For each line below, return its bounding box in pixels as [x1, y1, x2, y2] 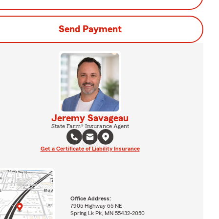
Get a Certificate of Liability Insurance [40, 146, 140, 152]
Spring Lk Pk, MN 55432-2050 [70, 210, 145, 216]
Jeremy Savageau [51, 113, 129, 123]
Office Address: [70, 195, 111, 201]
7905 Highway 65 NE [70, 202, 122, 209]
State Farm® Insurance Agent [51, 123, 129, 129]
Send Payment [58, 24, 122, 34]
